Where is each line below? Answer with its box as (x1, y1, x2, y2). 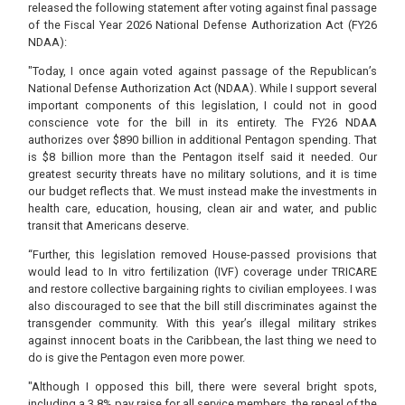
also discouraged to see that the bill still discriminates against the (28, 298, 377, 313)
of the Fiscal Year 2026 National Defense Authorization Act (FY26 (28, 18, 377, 33)
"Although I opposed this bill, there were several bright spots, (28, 379, 377, 393)
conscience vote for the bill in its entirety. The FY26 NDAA (28, 116, 377, 130)
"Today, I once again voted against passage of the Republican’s (28, 64, 377, 79)
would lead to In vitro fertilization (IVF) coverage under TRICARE (28, 264, 377, 278)
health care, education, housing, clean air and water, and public (28, 202, 377, 216)
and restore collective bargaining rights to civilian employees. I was (28, 281, 377, 296)
